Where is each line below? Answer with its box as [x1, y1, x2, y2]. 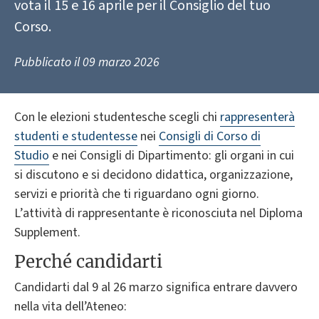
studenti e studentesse [14, 127, 137, 145]
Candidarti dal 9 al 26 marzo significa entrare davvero [14, 278, 298, 297]
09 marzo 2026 [83, 53, 159, 71]
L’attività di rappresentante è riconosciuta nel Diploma [14, 204, 303, 222]
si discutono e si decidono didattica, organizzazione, [14, 165, 293, 184]
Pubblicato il [14, 53, 83, 71]
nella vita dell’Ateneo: [14, 298, 127, 316]
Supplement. [14, 223, 80, 241]
